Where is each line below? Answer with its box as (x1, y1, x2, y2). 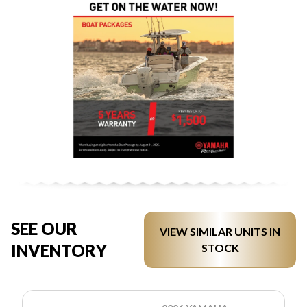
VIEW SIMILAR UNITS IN (160, 225, 281, 238)
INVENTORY (11, 241, 107, 261)
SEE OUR (11, 219, 77, 239)
